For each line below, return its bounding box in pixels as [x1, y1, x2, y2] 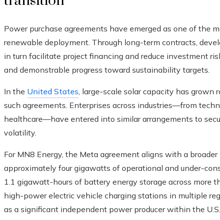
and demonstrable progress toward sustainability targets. [4, 65, 210, 75]
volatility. [4, 128, 36, 138]
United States [27, 86, 79, 97]
